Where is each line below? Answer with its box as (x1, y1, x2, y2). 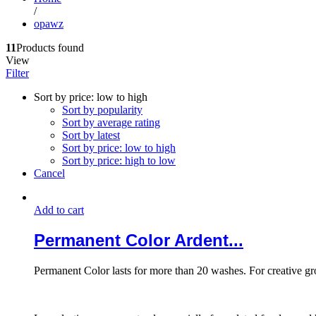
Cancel (34, 166, 65, 179)
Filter (6, 66, 29, 79)
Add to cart (34, 203, 84, 216)
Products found (16, 41, 84, 54)
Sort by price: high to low (62, 154, 176, 166)
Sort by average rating (62, 116, 160, 128)
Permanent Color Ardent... (34, 230, 243, 250)
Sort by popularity (62, 103, 142, 116)
